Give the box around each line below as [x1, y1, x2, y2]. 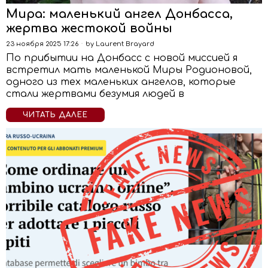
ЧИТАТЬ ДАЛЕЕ [23, 111, 88, 119]
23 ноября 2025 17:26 [6, 40, 78, 48]
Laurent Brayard [96, 40, 154, 48]
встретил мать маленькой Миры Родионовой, [6, 65, 252, 75]
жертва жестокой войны [6, 22, 172, 35]
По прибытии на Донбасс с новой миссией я [6, 53, 237, 63]
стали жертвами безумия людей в [6, 89, 184, 99]
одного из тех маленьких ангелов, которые [6, 77, 236, 87]
